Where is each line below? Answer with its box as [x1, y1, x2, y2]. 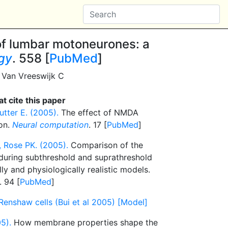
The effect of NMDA [59, 107, 138, 118]
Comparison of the [68, 140, 143, 150]
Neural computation [12, 120, 89, 130]
